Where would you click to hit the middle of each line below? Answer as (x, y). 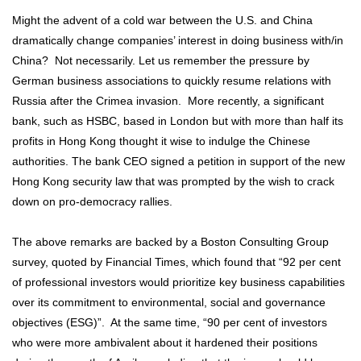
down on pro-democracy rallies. (92, 201)
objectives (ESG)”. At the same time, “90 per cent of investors (170, 322)
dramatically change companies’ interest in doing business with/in (178, 40)
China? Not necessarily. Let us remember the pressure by (161, 60)
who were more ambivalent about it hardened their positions (165, 342)
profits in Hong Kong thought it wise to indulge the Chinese (161, 141)
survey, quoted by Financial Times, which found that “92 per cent (176, 261)
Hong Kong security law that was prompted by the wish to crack (173, 181)
